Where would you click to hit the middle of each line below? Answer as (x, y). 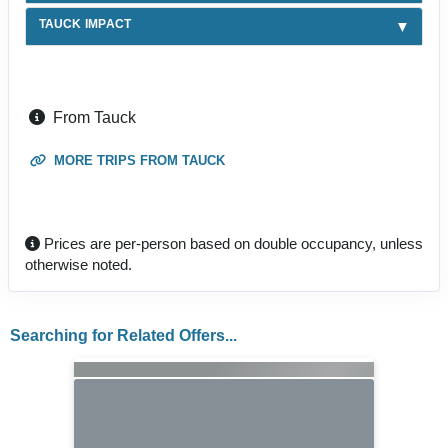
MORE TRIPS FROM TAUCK (137, 160)
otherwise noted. (78, 264)
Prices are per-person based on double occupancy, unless (231, 243)
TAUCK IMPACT (85, 23)
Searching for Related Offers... (123, 335)
